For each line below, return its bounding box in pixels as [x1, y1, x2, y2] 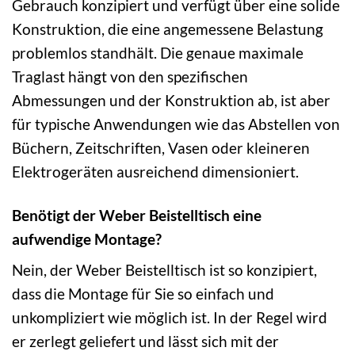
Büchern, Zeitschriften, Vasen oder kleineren [12, 138, 310, 157]
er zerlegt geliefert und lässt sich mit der [12, 332, 279, 351]
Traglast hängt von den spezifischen [12, 67, 248, 86]
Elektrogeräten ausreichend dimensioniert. [12, 162, 299, 181]
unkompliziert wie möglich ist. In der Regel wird [12, 308, 327, 327]
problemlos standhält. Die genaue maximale [12, 43, 303, 62]
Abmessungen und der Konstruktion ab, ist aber [12, 90, 330, 109]
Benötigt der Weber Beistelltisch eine [12, 205, 261, 224]
